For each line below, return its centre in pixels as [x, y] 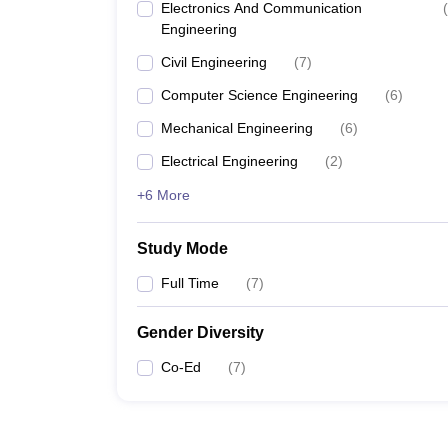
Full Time [190, 283]
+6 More [163, 195]
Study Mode [182, 248]
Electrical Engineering [229, 161]
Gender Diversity [200, 332]
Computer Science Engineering [259, 95]
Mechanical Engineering [237, 128]
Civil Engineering [214, 62]
